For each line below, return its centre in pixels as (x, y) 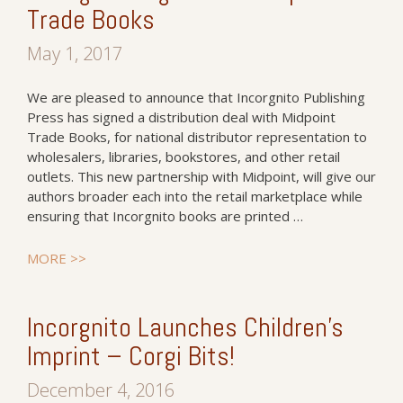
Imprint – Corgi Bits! (131, 356)
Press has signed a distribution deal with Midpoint (181, 117)
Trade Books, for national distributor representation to (197, 137)
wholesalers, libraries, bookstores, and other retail (184, 157)
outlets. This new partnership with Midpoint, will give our (201, 176)
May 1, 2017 (75, 54)
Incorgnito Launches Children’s (185, 327)
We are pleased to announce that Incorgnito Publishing (196, 97)
